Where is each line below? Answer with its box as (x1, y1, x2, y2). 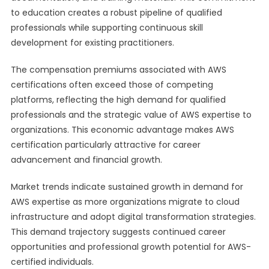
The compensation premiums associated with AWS (10, 64, 226, 76)
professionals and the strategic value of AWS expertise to (10, 109, 252, 121)
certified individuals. (10, 256, 94, 268)
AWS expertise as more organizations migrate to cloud (10, 196, 240, 208)
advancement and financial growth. (10, 154, 162, 166)
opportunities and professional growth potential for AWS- (10, 241, 251, 253)
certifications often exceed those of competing (10, 79, 213, 91)
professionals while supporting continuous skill (10, 22, 203, 34)
